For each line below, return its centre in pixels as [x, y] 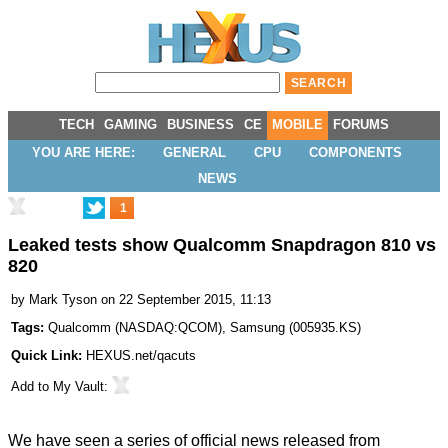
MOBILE [297, 124]
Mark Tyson [63, 300]
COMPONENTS [355, 152]
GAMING [130, 124]
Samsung [257, 328]
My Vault [78, 387]
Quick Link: [48, 356]
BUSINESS [200, 124]
